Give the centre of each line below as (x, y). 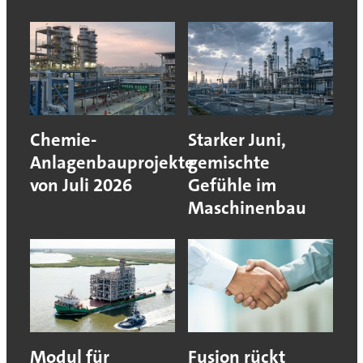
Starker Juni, (237, 139)
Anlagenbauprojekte (112, 162)
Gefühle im (232, 185)
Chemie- (63, 139)
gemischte (229, 162)
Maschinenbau (247, 207)
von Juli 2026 (81, 185)
